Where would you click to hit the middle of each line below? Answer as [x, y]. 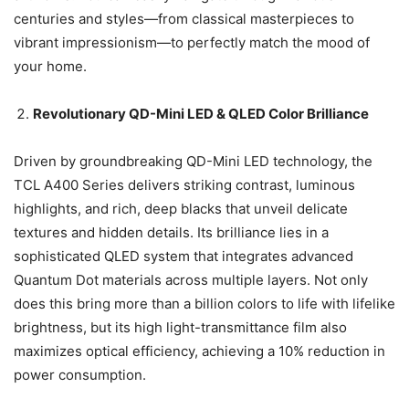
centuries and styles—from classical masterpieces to [184, 19]
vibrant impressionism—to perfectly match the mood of [192, 43]
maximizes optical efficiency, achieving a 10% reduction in [199, 351]
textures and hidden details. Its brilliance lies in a [171, 233]
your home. [50, 67]
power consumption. [80, 375]
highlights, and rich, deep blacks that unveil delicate [181, 209]
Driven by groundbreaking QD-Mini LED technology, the [193, 162]
